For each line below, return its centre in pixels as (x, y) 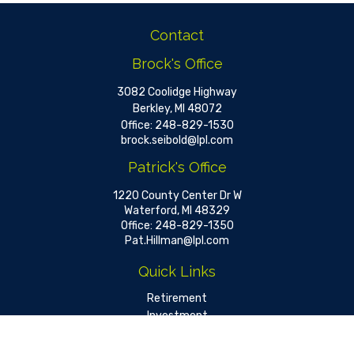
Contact (177, 35)
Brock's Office (177, 64)
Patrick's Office (177, 167)
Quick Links (177, 271)
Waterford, (152, 211)
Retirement (177, 298)
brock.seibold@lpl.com (177, 140)
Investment (177, 316)
